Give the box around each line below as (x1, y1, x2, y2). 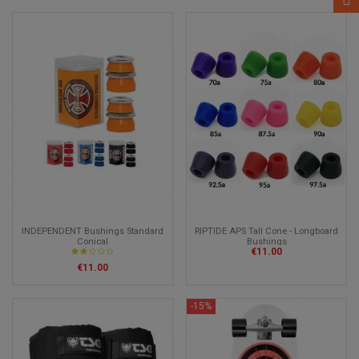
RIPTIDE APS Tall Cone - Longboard (195, 225, 338, 236)
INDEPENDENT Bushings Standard (22, 225, 163, 236)
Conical (77, 236, 108, 247)
